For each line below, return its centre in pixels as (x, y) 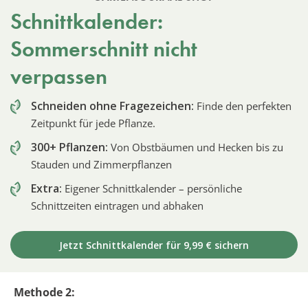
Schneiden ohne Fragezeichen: (112, 106)
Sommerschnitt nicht (104, 49)
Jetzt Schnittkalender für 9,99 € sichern (154, 245)
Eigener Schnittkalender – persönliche (152, 188)
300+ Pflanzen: (69, 147)
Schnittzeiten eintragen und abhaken (117, 205)
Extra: (46, 188)
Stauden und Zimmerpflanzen (101, 164)
